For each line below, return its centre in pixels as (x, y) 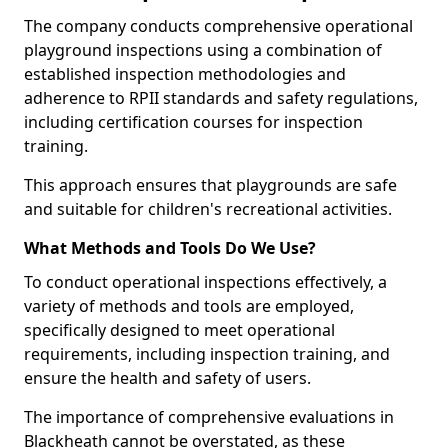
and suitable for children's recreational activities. (208, 209)
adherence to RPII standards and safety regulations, (221, 98)
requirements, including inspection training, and (207, 354)
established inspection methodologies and (185, 74)
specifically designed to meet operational (179, 330)
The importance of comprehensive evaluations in (209, 417)
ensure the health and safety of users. (167, 378)
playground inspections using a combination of (203, 50)
